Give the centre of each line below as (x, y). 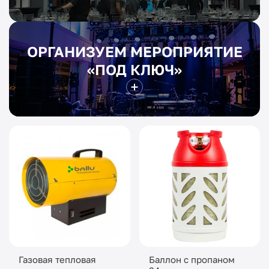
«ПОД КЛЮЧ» (134, 69)
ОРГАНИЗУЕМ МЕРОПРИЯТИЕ (134, 51)
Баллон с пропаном (192, 259)
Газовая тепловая (57, 259)
